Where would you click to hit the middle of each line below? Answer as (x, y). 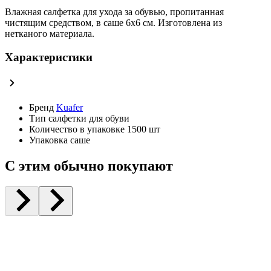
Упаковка (48, 140)
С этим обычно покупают (89, 165)
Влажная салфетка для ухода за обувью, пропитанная (114, 12)
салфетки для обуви (89, 118)
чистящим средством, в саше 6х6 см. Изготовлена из (113, 23)
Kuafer (70, 107)
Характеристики (49, 57)
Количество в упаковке (77, 129)
